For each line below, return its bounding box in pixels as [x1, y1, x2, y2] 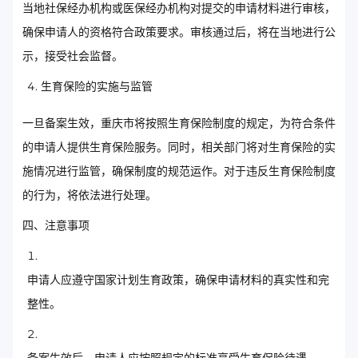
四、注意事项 [22, 218, 89, 233]
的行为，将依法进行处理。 [22, 188, 157, 203]
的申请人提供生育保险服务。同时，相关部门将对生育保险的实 [22, 140, 336, 155]
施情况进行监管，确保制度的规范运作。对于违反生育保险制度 [22, 164, 336, 179]
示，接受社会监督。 [22, 49, 123, 64]
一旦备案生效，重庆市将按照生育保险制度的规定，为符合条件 [22, 116, 336, 131]
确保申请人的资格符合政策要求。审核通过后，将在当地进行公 [22, 25, 336, 40]
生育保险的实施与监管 [41, 79, 153, 94]
